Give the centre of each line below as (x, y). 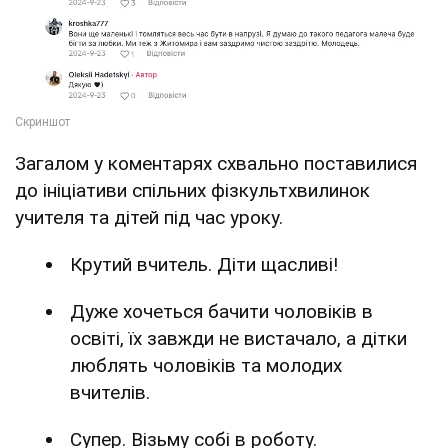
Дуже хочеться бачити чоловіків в (221, 312)
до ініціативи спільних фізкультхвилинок (192, 191)
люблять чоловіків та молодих (206, 366)
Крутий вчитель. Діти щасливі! (204, 265)
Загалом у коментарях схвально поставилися (216, 164)
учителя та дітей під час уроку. (149, 218)
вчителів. (110, 393)
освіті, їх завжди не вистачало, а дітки (238, 339)
